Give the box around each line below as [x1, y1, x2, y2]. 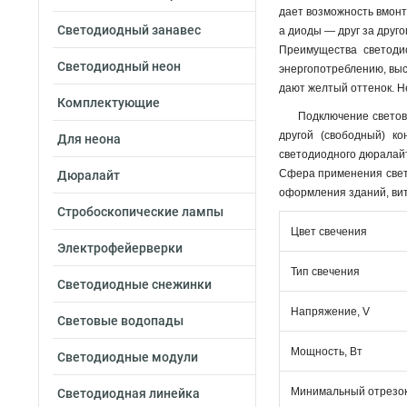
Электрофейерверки [57, 241, 183, 255]
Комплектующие [57, 95, 160, 110]
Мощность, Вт [291, 345, 362, 358]
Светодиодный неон [57, 59, 181, 74]
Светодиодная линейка [57, 386, 200, 401]
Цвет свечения [291, 225, 367, 238]
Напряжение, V [291, 305, 370, 318]
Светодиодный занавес [57, 23, 201, 37]
